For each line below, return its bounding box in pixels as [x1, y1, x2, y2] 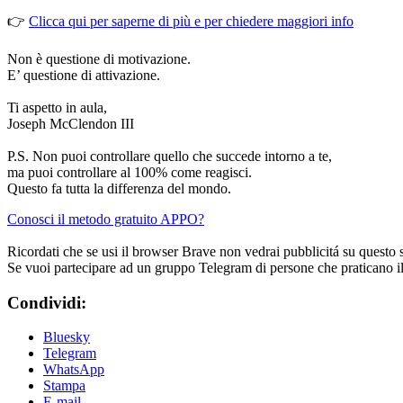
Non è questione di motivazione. [7, 50, 191, 67]
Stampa [43, 378, 85, 394]
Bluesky [43, 329, 90, 345]
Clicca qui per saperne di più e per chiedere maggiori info [29, 13, 354, 29]
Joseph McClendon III [7, 115, 134, 131]
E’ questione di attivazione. [7, 67, 160, 83]
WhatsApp [43, 362, 104, 378]
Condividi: [7, 292, 86, 312]
